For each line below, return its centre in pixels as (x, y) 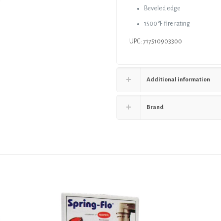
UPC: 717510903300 (155, 42)
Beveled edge (162, 9)
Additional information (178, 80)
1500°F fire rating (167, 24)
